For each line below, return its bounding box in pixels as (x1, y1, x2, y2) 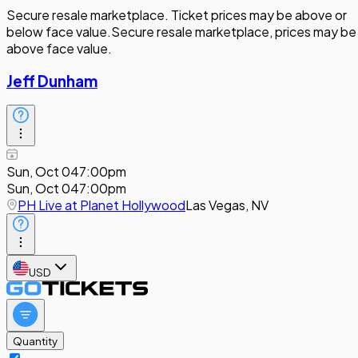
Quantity (13, 334, 58, 348)
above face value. (6, 40, 112, 57)
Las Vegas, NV (185, 197, 268, 214)
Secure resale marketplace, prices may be (111, 23, 356, 40)
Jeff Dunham (6, 71, 97, 90)
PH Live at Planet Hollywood (18, 197, 185, 214)
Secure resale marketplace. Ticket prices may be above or (6, 6, 347, 23)
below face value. (6, 23, 111, 40)
